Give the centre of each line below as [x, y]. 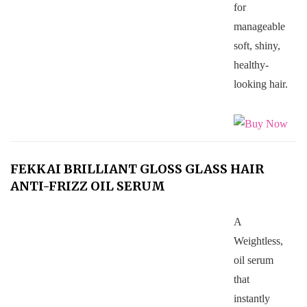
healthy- [251, 65]
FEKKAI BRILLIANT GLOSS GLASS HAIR [137, 169]
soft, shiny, [257, 46]
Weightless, [258, 241]
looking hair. [260, 84]
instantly [251, 298]
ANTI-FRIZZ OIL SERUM [88, 186]
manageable [259, 27]
